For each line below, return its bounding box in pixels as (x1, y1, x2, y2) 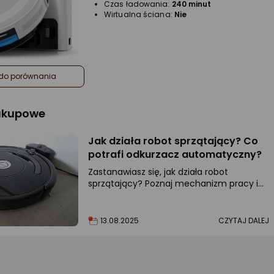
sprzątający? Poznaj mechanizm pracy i (88, 177, 258, 190)
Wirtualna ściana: (104, 9, 174, 20)
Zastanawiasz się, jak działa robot (88, 166, 228, 179)
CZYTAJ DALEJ (218, 215, 271, 226)
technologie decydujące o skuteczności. (88, 189, 261, 202)
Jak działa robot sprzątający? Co (88, 134, 258, 149)
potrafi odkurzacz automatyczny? (88, 147, 262, 162)
